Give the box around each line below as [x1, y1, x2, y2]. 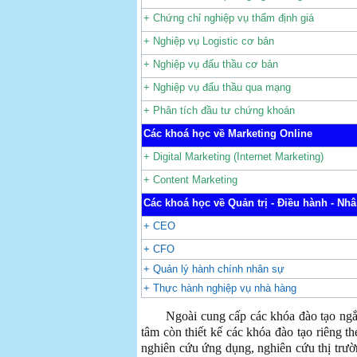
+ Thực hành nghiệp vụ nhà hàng [143, 282, 296, 294]
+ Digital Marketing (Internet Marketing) [143, 151, 324, 163]
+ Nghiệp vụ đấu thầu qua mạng [143, 81, 291, 93]
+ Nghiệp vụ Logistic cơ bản [143, 35, 274, 47]
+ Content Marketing [143, 174, 237, 186]
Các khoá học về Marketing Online [143, 127, 312, 139]
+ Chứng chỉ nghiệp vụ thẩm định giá [143, 12, 314, 24]
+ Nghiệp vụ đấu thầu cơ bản [143, 58, 278, 70]
